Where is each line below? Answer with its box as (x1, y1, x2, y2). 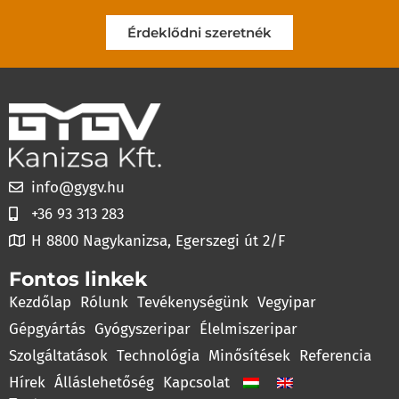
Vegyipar (257, 292, 316, 312)
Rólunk (80, 292, 128, 312)
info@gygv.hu (31, 177, 125, 197)
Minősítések (208, 346, 290, 365)
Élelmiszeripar (199, 319, 297, 338)
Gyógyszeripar (94, 319, 191, 338)
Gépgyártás (9, 319, 85, 338)
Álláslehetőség (54, 372, 154, 392)
